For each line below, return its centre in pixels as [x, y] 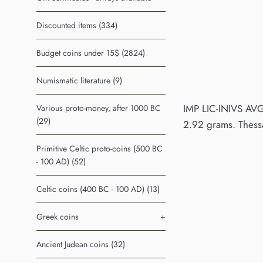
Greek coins [58, 216]
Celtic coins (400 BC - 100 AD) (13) [98, 189]
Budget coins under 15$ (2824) [91, 53]
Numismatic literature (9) [79, 80]
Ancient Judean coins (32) [81, 244]
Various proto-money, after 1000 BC [99, 108]
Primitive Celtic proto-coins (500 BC [100, 148]
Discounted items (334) [77, 25]
